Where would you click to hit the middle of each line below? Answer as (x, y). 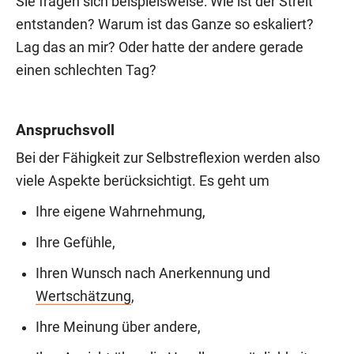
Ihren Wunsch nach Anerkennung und (153, 273)
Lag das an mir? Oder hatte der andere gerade (160, 47)
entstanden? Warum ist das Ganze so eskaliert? (165, 24)
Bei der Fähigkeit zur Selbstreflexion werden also (168, 158)
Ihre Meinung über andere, (118, 327)
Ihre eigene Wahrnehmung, (121, 211)
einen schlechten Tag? (86, 70)
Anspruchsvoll (65, 130)
